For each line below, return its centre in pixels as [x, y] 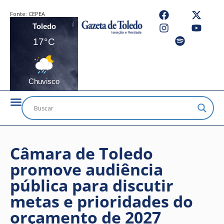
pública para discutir [92, 185]
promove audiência [86, 169]
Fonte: [19, 14]
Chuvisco [44, 81]
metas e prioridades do [101, 201]
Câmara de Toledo [81, 153]
